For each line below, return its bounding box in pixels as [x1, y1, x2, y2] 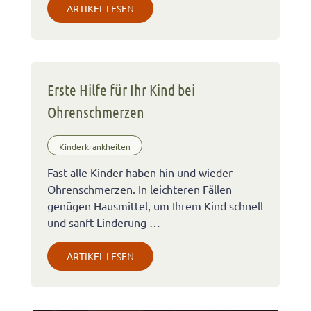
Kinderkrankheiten [59, 141, 131, 153]
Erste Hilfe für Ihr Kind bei [47, 80, 195, 99]
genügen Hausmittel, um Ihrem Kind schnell [47, 198, 263, 212]
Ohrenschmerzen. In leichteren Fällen [47, 181, 232, 196]
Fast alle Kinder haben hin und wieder [47, 165, 233, 179]
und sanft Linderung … [47, 215, 160, 229]
